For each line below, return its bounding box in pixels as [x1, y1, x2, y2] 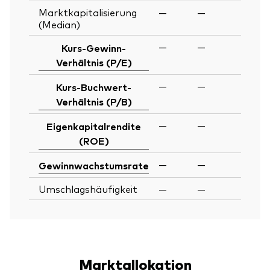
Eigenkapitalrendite [46, 119, 141, 133]
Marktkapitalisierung [39, 5, 137, 19]
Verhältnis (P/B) [55, 94, 132, 108]
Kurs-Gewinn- [61, 40, 126, 54]
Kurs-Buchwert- [56, 80, 131, 93]
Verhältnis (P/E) [55, 55, 132, 69]
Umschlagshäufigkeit [39, 181, 137, 195]
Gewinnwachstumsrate [39, 158, 149, 172]
